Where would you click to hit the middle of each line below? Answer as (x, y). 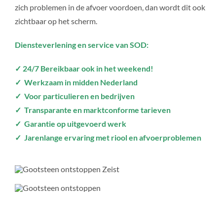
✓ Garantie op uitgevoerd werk (70, 123)
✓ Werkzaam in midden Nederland (76, 82)
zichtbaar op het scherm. (56, 21)
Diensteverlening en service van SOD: (81, 44)
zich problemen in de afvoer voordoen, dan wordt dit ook (110, 7)
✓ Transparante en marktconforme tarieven (92, 110)
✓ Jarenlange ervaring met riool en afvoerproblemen (108, 137)
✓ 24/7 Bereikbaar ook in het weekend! (84, 68)
